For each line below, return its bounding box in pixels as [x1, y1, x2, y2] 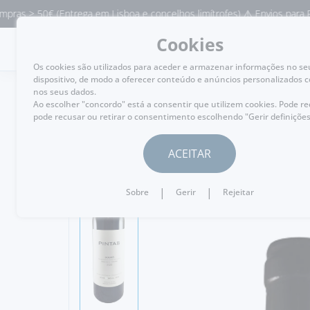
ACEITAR [168, 146, 211, 161]
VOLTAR [91, 115, 131, 129]
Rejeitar [222, 186, 254, 198]
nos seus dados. [33, 86, 96, 98]
